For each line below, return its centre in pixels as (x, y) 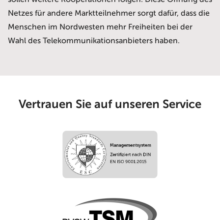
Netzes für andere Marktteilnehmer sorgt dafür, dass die (109, 14)
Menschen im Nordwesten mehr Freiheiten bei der (100, 27)
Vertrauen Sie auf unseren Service (110, 104)
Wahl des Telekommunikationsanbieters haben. (94, 41)
